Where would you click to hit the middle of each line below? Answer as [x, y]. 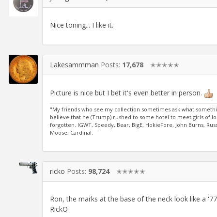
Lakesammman [74, 65]
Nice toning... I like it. [82, 25]
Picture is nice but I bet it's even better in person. [127, 93]
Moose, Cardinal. [71, 132]
